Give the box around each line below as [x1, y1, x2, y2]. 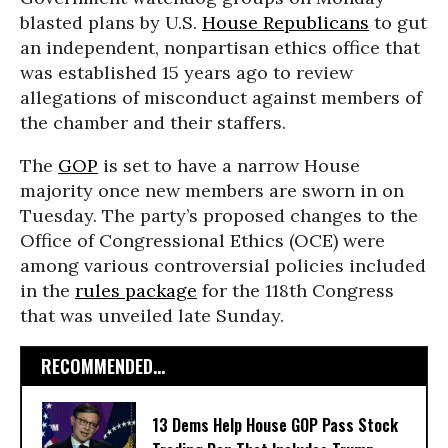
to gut [369, 11, 427, 34]
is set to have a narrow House [98, 154, 360, 177]
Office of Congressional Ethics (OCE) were [20, 229, 385, 252]
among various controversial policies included [20, 254, 426, 277]
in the [20, 279, 75, 302]
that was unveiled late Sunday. [20, 304, 284, 327]
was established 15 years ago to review [20, 61, 353, 84]
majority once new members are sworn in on [20, 179, 404, 202]
